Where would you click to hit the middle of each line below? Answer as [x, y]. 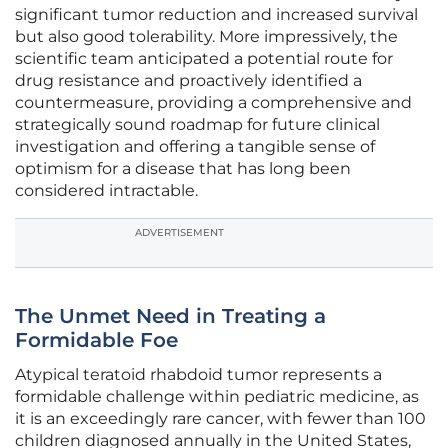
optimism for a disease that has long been [183, 169]
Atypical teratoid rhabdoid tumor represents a [198, 375]
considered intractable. [106, 191]
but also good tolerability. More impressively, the [206, 37]
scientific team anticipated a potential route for [204, 59]
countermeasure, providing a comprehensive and [213, 103]
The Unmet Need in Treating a [170, 316]
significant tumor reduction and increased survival [216, 15]
